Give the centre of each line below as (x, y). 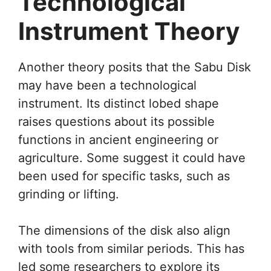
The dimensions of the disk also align (124, 230)
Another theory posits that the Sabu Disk (135, 67)
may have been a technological (107, 85)
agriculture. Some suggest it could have (132, 158)
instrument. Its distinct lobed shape (119, 103)
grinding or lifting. (69, 194)
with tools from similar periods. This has (131, 248)
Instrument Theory (129, 31)
